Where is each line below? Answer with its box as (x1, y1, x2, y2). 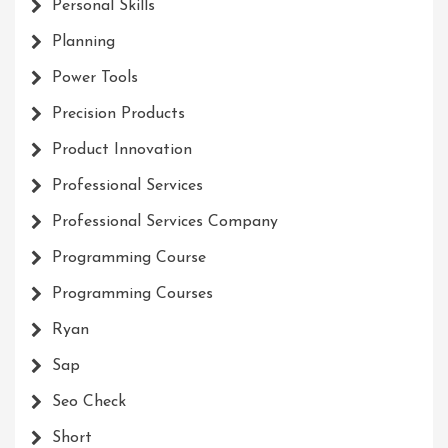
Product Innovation (52, 142, 192, 159)
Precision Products (52, 106, 185, 123)
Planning (52, 34, 115, 51)
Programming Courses (52, 286, 213, 303)
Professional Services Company (52, 214, 278, 231)
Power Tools (52, 70, 138, 87)
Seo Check (52, 394, 126, 411)
